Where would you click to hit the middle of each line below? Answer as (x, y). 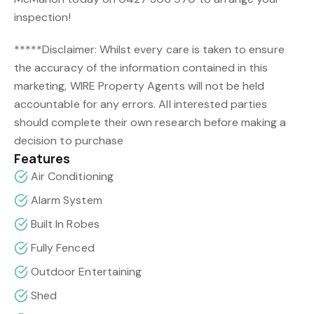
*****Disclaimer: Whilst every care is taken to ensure (149, 49)
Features (42, 158)
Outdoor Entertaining (86, 272)
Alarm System (67, 200)
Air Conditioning (72, 176)
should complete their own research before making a (150, 122)
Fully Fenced (63, 248)
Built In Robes (65, 224)
